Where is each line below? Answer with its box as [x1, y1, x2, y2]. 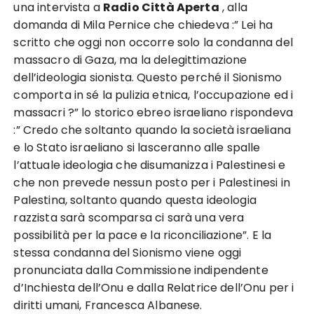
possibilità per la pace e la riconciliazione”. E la [13, 227, 272, 243]
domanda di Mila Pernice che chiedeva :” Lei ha [13, 17, 273, 33]
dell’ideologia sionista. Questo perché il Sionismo [13, 69, 282, 86]
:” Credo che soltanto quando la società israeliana [13, 122, 291, 138]
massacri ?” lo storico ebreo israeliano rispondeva [13, 104, 293, 121]
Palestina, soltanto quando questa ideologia [13, 192, 257, 208]
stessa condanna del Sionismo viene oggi [13, 245, 242, 261]
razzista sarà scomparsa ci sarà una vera [13, 210, 245, 226]
